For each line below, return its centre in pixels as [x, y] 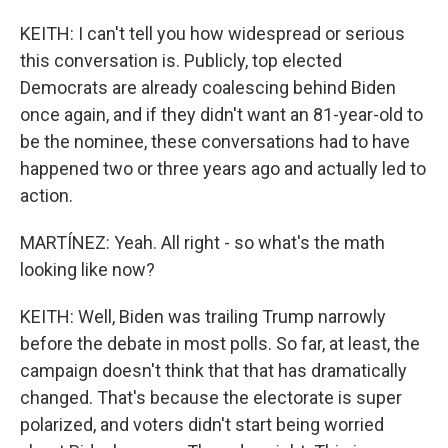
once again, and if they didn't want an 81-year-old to [221, 114]
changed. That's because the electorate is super [211, 397]
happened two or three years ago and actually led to [223, 168]
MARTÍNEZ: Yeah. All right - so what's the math [202, 242]
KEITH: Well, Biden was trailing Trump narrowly [203, 316]
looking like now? [87, 269]
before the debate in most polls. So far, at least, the [220, 343]
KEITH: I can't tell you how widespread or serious [212, 33]
